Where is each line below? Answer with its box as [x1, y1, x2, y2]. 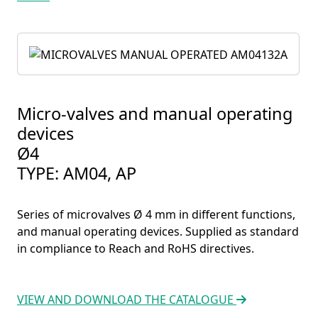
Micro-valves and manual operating [17, 102, 292, 125]
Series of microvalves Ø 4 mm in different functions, [17, 206, 295, 222]
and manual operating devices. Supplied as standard [17, 223, 299, 239]
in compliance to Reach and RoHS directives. [17, 240, 254, 256]
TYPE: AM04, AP [17, 161, 136, 185]
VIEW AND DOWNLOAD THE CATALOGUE [17, 291, 236, 307]
